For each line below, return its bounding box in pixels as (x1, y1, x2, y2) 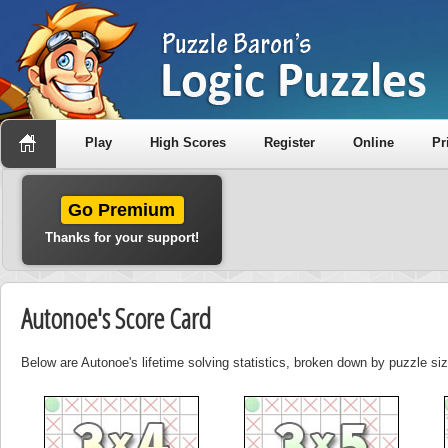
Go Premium (68, 200, 176, 220)
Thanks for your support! (45, 230, 199, 245)
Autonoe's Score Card (21, 299, 211, 337)
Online (353, 135, 394, 150)
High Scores (150, 135, 226, 150)
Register (264, 135, 315, 150)
